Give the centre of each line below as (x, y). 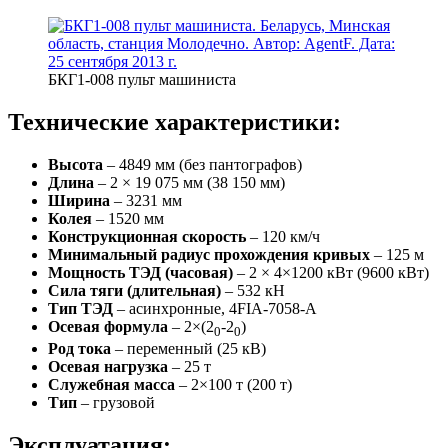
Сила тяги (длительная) (134, 290)
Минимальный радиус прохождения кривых (209, 254)
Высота (75, 164)
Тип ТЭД (80, 308)
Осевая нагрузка (108, 366)
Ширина (79, 200)
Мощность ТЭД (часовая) (140, 272)
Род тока (79, 348)
